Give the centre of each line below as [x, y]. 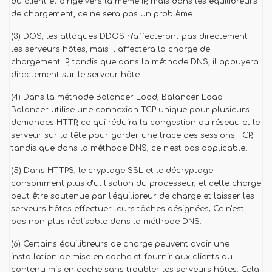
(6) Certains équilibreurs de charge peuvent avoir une [120, 244]
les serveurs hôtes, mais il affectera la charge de [110, 49]
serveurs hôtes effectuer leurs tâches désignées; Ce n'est [127, 209]
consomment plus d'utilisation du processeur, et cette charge [136, 183]
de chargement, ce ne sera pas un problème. [103, 14]
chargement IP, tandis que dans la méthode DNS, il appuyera [135, 62]
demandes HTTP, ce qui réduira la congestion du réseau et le [135, 123]
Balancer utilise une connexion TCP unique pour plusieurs [130, 110]
